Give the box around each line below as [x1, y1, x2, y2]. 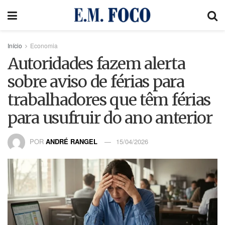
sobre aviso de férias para [8, 72, 184, 92]
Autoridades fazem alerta [8, 54, 185, 74]
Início [8, 41, 22, 50]
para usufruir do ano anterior [8, 108, 212, 128]
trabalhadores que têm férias [8, 90, 211, 110]
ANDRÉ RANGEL [46, 136, 99, 146]
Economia [30, 41, 58, 50]
